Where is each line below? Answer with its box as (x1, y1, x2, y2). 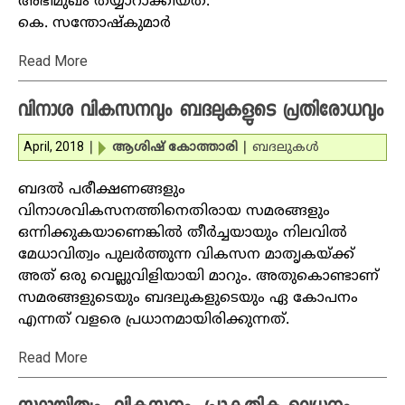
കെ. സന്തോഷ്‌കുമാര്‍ (18, 14, 171, 33)
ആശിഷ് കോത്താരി (112, 140, 238, 155)
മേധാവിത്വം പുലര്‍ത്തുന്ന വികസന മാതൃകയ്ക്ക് (18, 246, 354, 264)
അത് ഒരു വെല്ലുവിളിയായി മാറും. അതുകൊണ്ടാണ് (18, 268, 379, 286)
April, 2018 (24, 139, 84, 154)
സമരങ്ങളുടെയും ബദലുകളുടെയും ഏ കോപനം (18, 289, 358, 307)
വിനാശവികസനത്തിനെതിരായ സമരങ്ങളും (18, 202, 330, 221)
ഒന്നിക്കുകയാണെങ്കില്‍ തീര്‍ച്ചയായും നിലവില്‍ (18, 224, 347, 242)
